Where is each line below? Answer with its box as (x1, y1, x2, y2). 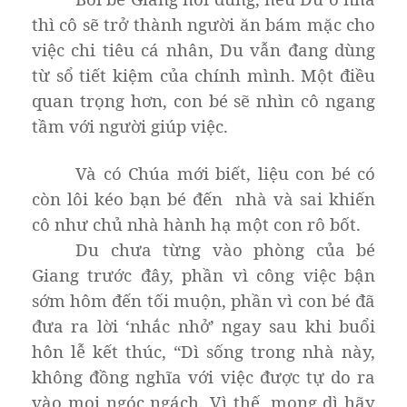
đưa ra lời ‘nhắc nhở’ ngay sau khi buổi (32, 313, 375, 337)
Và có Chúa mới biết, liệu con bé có (75, 161, 375, 184)
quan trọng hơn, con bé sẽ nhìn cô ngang (32, 88, 375, 112)
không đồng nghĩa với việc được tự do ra (32, 364, 375, 388)
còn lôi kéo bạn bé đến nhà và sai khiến (32, 186, 375, 210)
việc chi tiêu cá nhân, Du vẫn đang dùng (32, 37, 375, 61)
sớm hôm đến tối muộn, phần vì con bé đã (32, 288, 375, 312)
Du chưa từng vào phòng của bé (75, 237, 375, 261)
